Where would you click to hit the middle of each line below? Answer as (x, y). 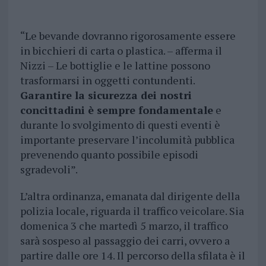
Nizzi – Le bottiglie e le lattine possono (115, 66)
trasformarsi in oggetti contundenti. (107, 80)
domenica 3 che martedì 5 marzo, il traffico (124, 226)
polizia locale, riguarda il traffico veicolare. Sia (132, 211)
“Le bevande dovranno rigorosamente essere (128, 36)
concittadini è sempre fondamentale (116, 110)
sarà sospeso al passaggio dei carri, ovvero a (125, 241)
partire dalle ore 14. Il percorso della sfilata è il (132, 256)
